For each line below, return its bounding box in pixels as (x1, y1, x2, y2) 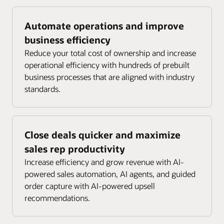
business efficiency (24, 33, 110, 46)
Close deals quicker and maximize (24, 128, 180, 141)
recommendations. (24, 192, 90, 203)
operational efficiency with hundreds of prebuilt (24, 59, 189, 70)
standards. (24, 83, 60, 94)
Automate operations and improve (24, 19, 184, 32)
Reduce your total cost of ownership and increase (24, 47, 196, 58)
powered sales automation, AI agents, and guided (24, 168, 195, 179)
